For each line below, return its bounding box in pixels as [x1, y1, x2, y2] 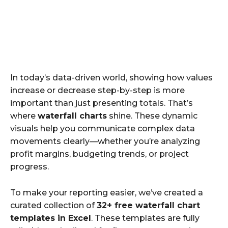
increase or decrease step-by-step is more [10, 85, 185, 95]
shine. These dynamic [107, 110, 197, 121]
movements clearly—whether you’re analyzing [10, 136, 200, 146]
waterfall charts [38, 110, 107, 121]
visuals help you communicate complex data [10, 123, 195, 133]
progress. [10, 161, 49, 172]
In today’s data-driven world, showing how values [10, 72, 213, 82]
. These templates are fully [91, 213, 199, 223]
